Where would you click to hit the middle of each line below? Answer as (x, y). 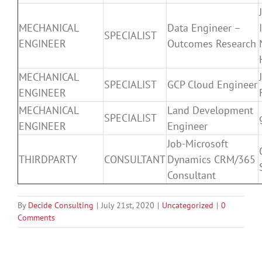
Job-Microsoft (198, 143)
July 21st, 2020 (128, 205)
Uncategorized (188, 205)
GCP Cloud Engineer (212, 84)
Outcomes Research (212, 43)
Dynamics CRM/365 (211, 159)
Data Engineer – (204, 27)
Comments (36, 217)
